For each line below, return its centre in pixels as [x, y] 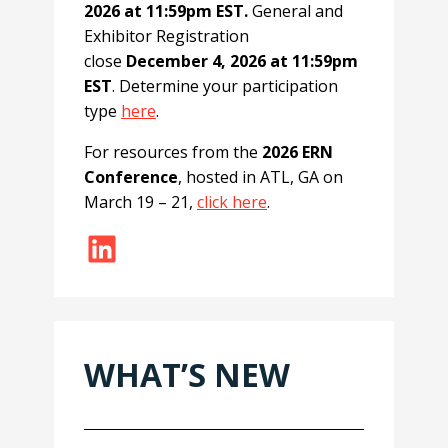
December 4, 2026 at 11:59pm [242, 61]
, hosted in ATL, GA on [260, 177]
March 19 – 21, [140, 202]
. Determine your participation [225, 86]
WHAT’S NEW [187, 375]
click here [232, 202]
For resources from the [173, 152]
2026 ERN [297, 152]
